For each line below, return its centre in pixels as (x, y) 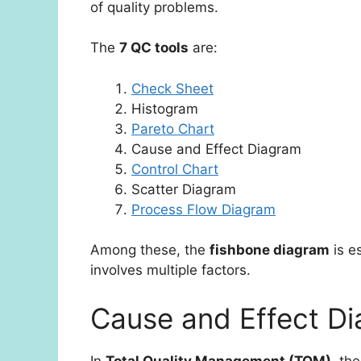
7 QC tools (154, 48)
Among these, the (150, 250)
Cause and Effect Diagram (216, 149)
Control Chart (175, 169)
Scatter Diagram (184, 189)
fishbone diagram (270, 250)
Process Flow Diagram (203, 209)
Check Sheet (172, 88)
